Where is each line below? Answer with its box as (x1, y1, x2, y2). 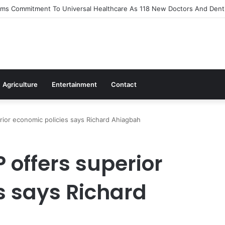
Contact (111, 80, 137, 88)
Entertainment (52, 80, 97, 88)
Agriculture (3, 80, 38, 88)
